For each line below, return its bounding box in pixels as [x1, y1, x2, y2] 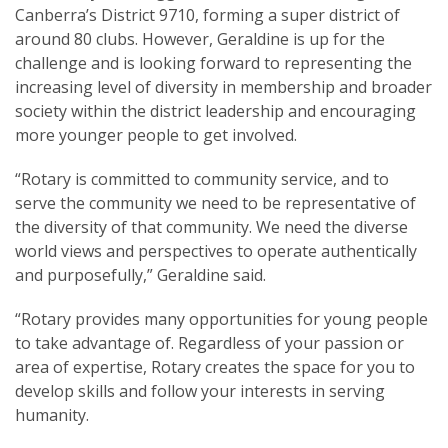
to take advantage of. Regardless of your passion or [15, 332, 404, 355]
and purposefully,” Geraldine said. [15, 264, 266, 287]
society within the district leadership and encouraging [15, 100, 416, 123]
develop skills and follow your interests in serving [15, 380, 385, 403]
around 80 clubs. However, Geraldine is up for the [15, 28, 385, 51]
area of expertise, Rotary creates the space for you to [15, 356, 415, 379]
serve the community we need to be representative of [15, 192, 416, 215]
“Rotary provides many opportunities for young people [15, 308, 428, 331]
